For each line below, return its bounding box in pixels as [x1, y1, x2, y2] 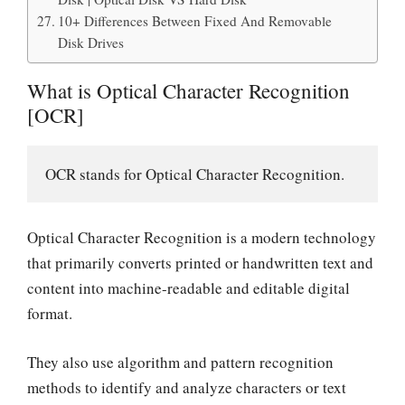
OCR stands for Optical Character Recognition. [45, 163, 344, 184]
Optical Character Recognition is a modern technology [27, 227, 376, 249]
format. [27, 303, 72, 325]
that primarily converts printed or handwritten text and [27, 252, 373, 274]
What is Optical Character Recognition [27, 76, 350, 104]
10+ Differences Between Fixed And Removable [58, 11, 333, 30]
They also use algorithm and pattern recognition [27, 351, 334, 372]
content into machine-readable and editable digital [27, 278, 350, 299]
